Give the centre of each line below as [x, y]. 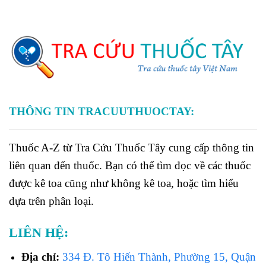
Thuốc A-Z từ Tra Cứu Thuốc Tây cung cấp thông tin [132, 148]
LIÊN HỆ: [39, 232]
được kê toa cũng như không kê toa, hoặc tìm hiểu [124, 183]
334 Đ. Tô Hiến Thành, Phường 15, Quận [159, 256]
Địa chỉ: [42, 256]
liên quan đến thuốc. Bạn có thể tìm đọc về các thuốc [130, 166]
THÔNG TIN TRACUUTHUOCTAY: [102, 112]
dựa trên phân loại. [51, 201]
